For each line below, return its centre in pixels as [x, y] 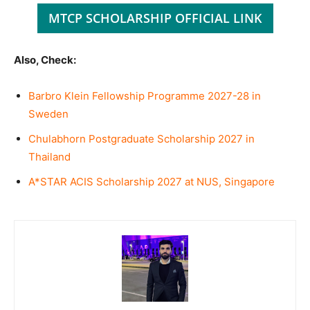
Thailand [49, 157]
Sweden [48, 114]
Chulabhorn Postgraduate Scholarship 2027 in [142, 139]
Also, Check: [45, 60]
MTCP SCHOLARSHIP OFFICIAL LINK [155, 18]
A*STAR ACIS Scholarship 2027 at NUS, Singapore [152, 182]
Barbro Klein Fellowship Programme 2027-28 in [145, 96]
